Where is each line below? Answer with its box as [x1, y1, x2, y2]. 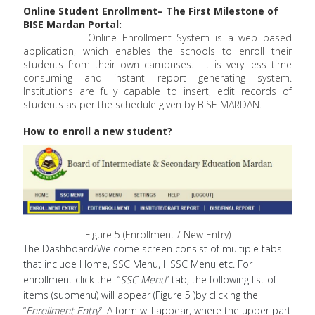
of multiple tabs [207, 242, 283, 256]
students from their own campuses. [23, 58, 194, 72]
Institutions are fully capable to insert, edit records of [23, 84, 292, 98]
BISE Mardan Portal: [23, 18, 122, 32]
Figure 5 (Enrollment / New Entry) [84, 228, 231, 242]
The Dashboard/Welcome [23, 242, 143, 256]
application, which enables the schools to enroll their [23, 44, 292, 58]
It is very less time [203, 58, 292, 72]
